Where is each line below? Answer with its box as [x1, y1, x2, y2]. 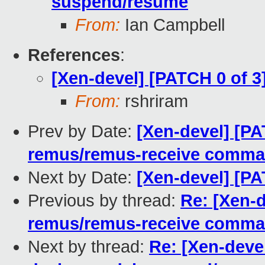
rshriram [120, 92, 188, 111]
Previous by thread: [28, 191, 180, 211]
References [28, 46, 120, 65]
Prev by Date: [28, 122, 137, 141]
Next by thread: [28, 237, 149, 257]
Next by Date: [28, 168, 137, 188]
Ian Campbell [120, 15, 225, 35]
